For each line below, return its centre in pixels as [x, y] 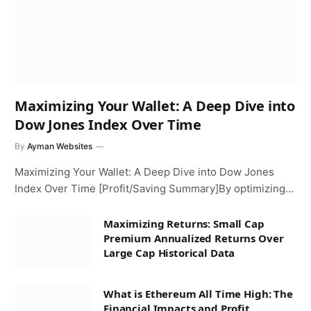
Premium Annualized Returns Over [194, 238]
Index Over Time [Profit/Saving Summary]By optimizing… [154, 189]
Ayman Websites [60, 146]
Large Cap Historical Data [169, 253]
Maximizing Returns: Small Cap [184, 224]
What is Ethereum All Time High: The [198, 294]
